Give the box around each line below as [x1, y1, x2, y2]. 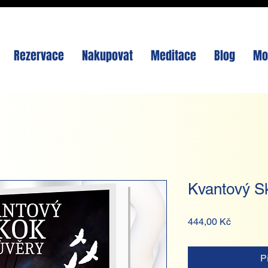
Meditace [151, 47, 196, 65]
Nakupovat [82, 47, 133, 65]
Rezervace [14, 47, 64, 65]
